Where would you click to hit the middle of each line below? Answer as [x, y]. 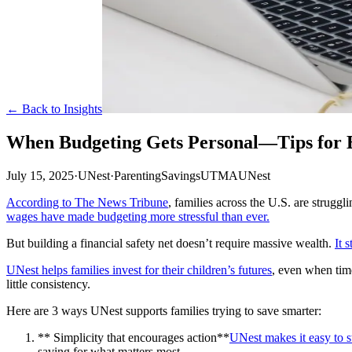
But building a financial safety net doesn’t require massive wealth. [170, 243]
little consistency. [48, 284]
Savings [181, 175]
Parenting [137, 175]
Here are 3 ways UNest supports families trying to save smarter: [164, 310]
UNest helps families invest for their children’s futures [139, 269]
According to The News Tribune [87, 202]
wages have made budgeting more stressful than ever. [138, 216]
